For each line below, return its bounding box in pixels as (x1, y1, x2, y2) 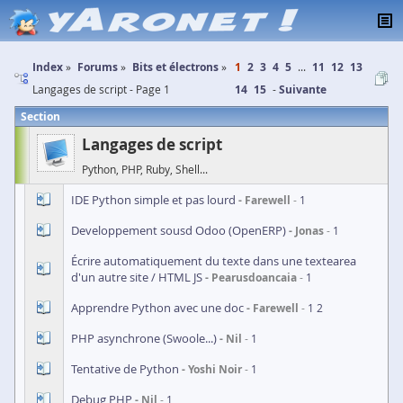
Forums (77, 59, 118, 75)
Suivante (279, 82, 327, 97)
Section (21, 109, 60, 124)
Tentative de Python (71, 361, 179, 377)
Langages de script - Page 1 (32, 82, 170, 96)
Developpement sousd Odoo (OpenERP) (71, 222, 286, 238)
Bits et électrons (132, 59, 219, 75)
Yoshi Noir (188, 362, 242, 377)
